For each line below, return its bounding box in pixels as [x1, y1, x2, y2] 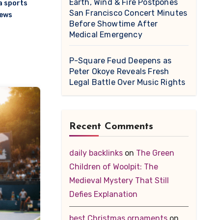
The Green [136, 148, 174, 158]
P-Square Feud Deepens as [69, 56, 172, 65]
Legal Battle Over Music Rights [69, 78, 186, 87]
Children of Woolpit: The [69, 162, 158, 171]
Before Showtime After [69, 19, 158, 28]
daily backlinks [69, 148, 123, 158]
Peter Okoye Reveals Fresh [69, 67, 169, 76]
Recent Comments [69, 122, 153, 132]
